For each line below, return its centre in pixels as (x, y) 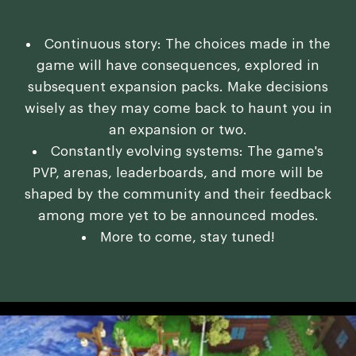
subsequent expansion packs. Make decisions (178, 87)
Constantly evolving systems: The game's (187, 152)
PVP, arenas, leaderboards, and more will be (178, 173)
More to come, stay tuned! (187, 238)
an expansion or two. (178, 130)
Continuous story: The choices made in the (187, 44)
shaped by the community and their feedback (178, 195)
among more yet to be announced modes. (178, 216)
